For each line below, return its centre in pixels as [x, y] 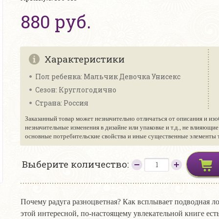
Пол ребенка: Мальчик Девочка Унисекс [108, 77]
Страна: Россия [62, 103]
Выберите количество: [77, 164]
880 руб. [56, 22]
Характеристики [85, 59]
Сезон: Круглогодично [76, 90]
